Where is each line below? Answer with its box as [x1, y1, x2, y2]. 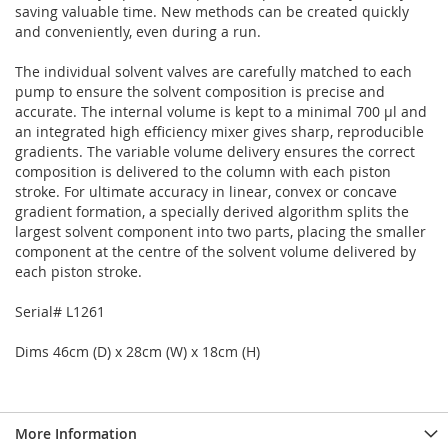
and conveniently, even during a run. [15, 22, 261, 41]
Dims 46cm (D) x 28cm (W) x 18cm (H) [15, 342, 260, 361]
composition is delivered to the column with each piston [15, 162, 391, 181]
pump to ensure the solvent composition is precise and [15, 82, 385, 101]
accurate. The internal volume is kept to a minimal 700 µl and [15, 102, 427, 121]
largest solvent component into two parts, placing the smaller [15, 222, 426, 241]
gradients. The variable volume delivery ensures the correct [15, 142, 415, 161]
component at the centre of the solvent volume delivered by [15, 242, 416, 261]
